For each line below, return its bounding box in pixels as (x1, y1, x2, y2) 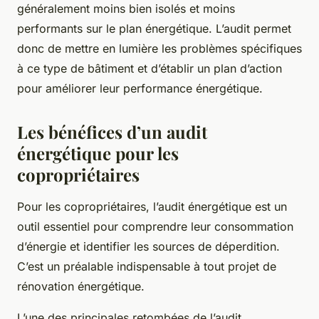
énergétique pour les (17, 141, 179, 164)
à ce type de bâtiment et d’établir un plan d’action (17, 61, 282, 75)
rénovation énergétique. (17, 278, 145, 293)
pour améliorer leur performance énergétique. (17, 80, 263, 95)
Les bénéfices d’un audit (17, 120, 207, 143)
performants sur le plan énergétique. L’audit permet (17, 21, 291, 36)
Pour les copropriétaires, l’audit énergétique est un (17, 199, 287, 214)
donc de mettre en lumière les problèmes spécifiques (17, 41, 302, 56)
